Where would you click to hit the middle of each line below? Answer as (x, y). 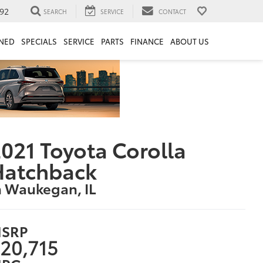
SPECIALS (39, 41)
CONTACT (172, 11)
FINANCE (147, 41)
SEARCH (55, 11)
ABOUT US (189, 41)
